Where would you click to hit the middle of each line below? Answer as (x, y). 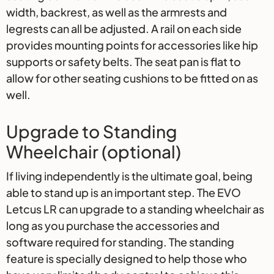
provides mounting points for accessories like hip (132, 45)
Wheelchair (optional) (94, 152)
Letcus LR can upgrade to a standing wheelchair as (135, 209)
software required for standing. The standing (120, 242)
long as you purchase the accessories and (113, 226)
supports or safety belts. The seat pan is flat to (124, 62)
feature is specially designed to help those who (127, 259)
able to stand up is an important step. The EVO (124, 193)
